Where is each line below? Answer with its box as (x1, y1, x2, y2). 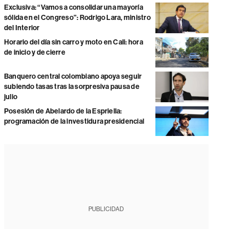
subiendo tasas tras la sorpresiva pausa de (4, 82, 140, 91)
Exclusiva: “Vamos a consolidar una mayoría (4, 3, 143, 12)
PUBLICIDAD (88, 205, 124, 213)
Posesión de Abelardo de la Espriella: (4, 106, 122, 116)
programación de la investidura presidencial (4, 117, 145, 126)
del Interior (4, 24, 40, 33)
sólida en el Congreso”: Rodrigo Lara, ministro (4, 13, 151, 22)
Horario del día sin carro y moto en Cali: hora (4, 38, 143, 47)
